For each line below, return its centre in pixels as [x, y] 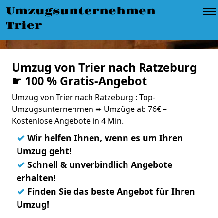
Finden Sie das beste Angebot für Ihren [110, 191]
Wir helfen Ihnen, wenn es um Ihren [104, 138]
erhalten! [36, 178]
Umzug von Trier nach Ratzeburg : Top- [83, 97]
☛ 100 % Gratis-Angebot [79, 81]
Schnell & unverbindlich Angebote [99, 164]
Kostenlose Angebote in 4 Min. [68, 121]
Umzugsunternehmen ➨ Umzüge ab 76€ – [89, 109]
